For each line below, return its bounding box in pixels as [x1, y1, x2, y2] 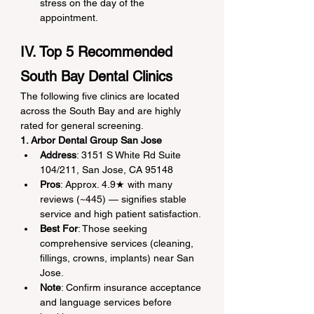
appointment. [40, 11, 98, 23]
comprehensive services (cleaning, [40, 237, 196, 249]
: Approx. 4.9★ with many [60, 178, 175, 190]
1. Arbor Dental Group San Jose [20, 134, 162, 146]
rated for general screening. [20, 119, 144, 131]
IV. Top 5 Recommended [20, 43, 177, 60]
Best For [40, 222, 78, 234]
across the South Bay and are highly [20, 104, 184, 116]
